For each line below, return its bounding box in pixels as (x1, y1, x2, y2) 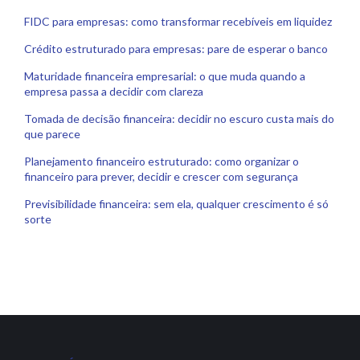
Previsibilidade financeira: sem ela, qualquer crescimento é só (24, 197, 329, 211)
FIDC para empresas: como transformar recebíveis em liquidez (24, 14, 332, 28)
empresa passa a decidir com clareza (24, 84, 203, 98)
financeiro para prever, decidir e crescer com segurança (24, 170, 298, 183)
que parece (24, 127, 80, 141)
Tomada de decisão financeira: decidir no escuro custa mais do (24, 112, 334, 125)
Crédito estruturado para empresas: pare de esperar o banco (24, 42, 328, 55)
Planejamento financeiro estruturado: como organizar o (24, 154, 299, 168)
